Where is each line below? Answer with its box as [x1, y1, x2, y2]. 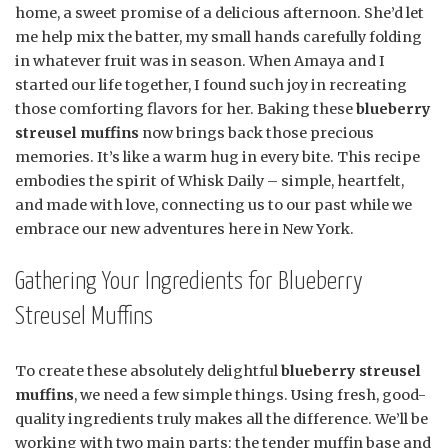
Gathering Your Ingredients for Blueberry [15, 269, 363, 294]
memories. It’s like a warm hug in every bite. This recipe [15, 147, 420, 166]
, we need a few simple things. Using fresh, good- [74, 385, 426, 404]
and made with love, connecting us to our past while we [15, 195, 412, 214]
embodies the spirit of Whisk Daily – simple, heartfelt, [15, 171, 404, 190]
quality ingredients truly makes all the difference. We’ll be [15, 409, 428, 428]
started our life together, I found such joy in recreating [15, 75, 407, 94]
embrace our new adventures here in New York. [15, 219, 354, 238]
